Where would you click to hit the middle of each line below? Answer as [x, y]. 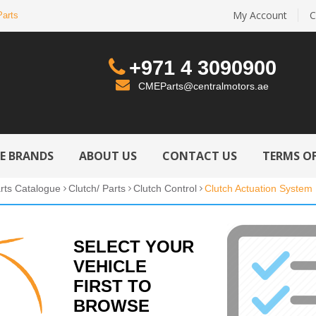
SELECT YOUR [134, 247]
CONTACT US [200, 156]
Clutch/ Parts [97, 189]
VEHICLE [110, 267]
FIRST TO [113, 286]
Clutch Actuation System [259, 189]
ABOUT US [108, 156]
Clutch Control [165, 189]
